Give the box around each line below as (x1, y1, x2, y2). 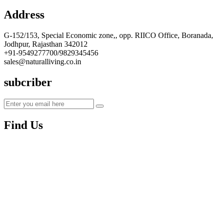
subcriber (4, 75, 52, 89)
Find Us (4, 118, 43, 131)
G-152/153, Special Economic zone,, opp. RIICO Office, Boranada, (4, 31, 213, 39)
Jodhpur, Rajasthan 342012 (4, 39, 88, 48)
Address (4, 8, 44, 21)
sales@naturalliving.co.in (4, 57, 81, 66)
